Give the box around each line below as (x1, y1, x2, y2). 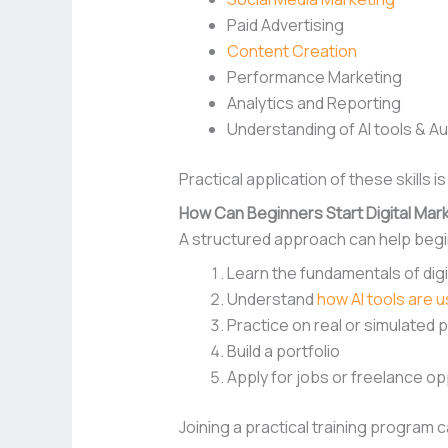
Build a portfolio (226, 340, 340, 363)
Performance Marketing (226, 66, 402, 89)
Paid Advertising (226, 14, 344, 37)
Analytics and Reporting (226, 92, 401, 115)
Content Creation (226, 40, 357, 63)
